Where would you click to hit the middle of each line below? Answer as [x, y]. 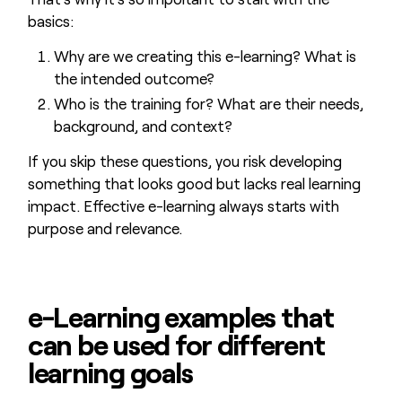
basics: [50, 21]
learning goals [110, 372]
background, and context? [143, 126]
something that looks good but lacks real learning [194, 183]
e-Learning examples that [180, 317]
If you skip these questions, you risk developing [184, 160]
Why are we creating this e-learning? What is [205, 55]
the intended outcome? [134, 78]
